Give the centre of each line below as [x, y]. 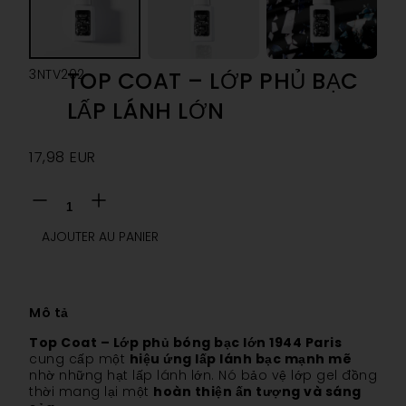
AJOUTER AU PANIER [100, 237]
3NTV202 [57, 75]
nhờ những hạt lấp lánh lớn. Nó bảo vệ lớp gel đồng [203, 376]
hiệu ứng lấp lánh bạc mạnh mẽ [240, 359]
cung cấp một [79, 359]
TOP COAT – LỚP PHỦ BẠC [213, 82]
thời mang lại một [91, 392]
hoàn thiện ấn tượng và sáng [257, 392]
